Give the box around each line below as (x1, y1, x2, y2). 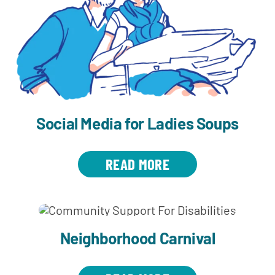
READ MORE (105, 155, 170, 174)
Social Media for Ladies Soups (36, 114, 239, 133)
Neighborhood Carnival (60, 228, 215, 248)
